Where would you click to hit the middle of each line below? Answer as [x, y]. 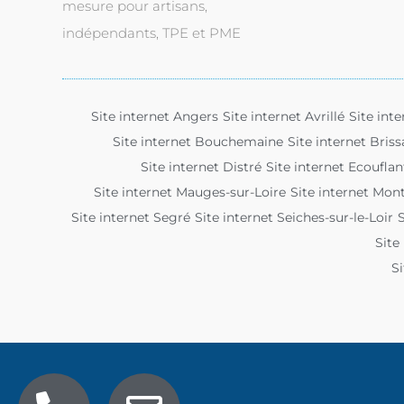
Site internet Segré [130, 217]
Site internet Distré [201, 166]
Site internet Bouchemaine [198, 141]
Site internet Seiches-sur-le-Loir [294, 217]
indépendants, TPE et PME [151, 32]
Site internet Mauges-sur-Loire [189, 192]
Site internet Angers [154, 116]
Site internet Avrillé [283, 116]
